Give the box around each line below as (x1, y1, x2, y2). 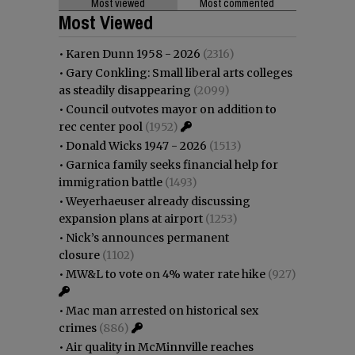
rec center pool (59, 119, 143, 134)
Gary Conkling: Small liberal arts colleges (66, 65, 292, 80)
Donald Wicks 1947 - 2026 (66, 138, 207, 153)
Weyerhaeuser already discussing (66, 193, 250, 208)
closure (59, 247, 100, 262)
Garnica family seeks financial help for (66, 157, 278, 172)
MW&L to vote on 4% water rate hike (66, 266, 265, 281)
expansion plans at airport (59, 211, 203, 226)
